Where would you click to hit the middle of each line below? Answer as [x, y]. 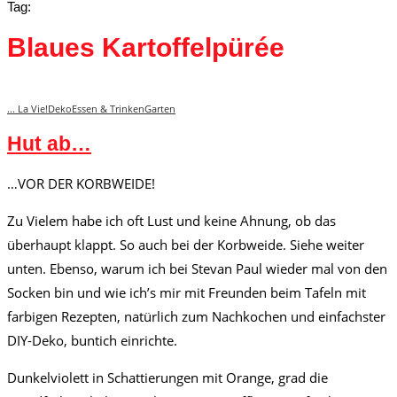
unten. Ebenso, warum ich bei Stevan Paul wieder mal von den [197, 269]
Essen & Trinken [108, 109]
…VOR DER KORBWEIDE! [81, 184]
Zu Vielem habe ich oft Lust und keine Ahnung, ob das [171, 221]
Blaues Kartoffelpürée [146, 48]
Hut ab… [49, 144]
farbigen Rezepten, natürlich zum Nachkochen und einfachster [196, 317]
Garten [160, 109]
